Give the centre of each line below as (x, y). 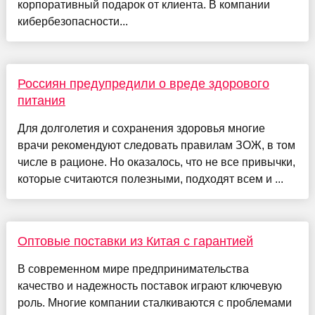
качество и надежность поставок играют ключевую (149, 285)
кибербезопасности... (72, 21)
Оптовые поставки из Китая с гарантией (135, 241)
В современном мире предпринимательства (133, 269)
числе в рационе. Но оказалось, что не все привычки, (156, 162)
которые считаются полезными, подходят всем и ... (150, 179)
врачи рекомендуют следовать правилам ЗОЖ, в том (156, 145)
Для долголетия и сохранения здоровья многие (141, 128)
